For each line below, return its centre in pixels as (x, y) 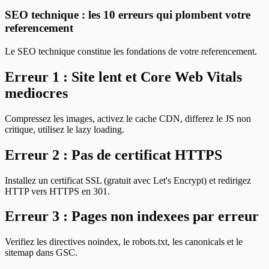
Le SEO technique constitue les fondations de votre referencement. (131, 51)
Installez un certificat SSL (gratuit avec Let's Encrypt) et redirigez (128, 180)
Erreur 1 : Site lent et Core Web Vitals (123, 77)
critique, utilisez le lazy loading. (65, 129)
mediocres (36, 93)
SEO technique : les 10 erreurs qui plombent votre (128, 15)
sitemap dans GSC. (41, 253)
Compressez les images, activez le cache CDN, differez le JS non (128, 118)
